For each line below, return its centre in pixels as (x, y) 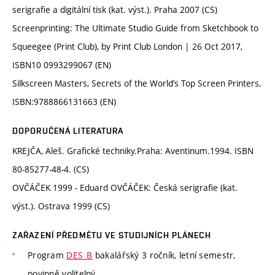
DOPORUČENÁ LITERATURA (68, 130)
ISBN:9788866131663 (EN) (64, 101)
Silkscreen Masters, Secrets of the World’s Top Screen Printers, (137, 83)
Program (47, 255)
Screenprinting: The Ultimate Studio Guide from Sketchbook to (135, 28)
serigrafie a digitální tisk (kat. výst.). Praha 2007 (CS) (115, 9)
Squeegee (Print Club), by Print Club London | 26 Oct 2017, (127, 46)
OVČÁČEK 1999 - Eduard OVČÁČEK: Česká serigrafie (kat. (125, 187)
